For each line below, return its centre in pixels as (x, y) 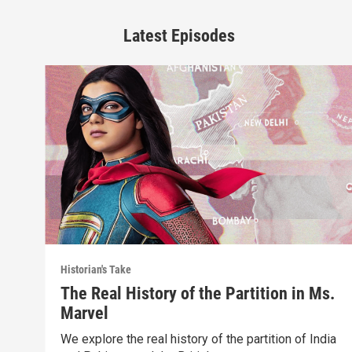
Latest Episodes (179, 35)
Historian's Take (96, 270)
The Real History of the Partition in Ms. (198, 294)
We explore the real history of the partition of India (199, 339)
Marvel (85, 313)
